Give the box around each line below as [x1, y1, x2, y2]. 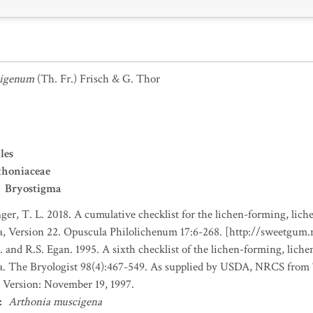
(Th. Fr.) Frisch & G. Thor [37, 71, 160, 87]
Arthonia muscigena [8, 294, 102, 310]
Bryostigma [5, 181, 61, 196]
